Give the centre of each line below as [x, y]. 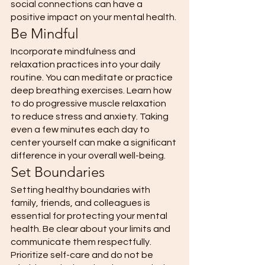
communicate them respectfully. [82, 242]
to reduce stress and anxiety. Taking [91, 117]
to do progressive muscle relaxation [89, 104]
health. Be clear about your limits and [91, 229]
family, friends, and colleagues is [81, 203]
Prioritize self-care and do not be [83, 255]
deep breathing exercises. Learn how [92, 91]
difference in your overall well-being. [89, 156]
